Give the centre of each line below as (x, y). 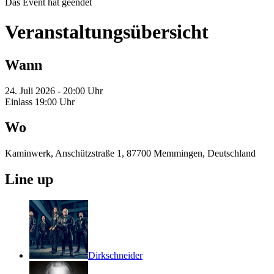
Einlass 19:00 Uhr (40, 102)
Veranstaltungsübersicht (107, 32)
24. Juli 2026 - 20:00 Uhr (54, 91)
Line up (29, 180)
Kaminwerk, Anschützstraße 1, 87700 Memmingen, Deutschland (130, 154)
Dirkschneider (115, 256)
